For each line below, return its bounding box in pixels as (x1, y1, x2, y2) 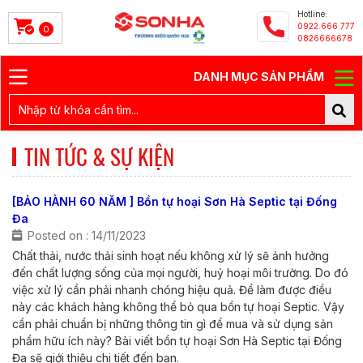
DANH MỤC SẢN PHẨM (194, 70, 327, 83)
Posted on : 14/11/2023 (28, 228, 146, 242)
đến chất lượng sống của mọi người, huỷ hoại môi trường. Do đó (12, 266, 348, 280)
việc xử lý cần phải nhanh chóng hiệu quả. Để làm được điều (12, 283, 331, 297)
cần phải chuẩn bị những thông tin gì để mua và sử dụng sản (12, 317, 333, 331)
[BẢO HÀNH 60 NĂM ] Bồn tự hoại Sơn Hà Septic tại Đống (12, 194, 337, 208)
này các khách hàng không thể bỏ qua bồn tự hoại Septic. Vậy (12, 300, 344, 314)
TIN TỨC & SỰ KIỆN (24, 140, 174, 173)
